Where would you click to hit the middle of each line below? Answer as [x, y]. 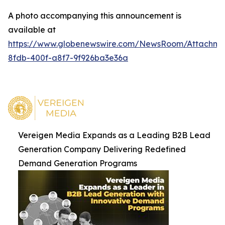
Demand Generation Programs [78, 163]
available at [32, 30]
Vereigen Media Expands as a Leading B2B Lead [114, 135]
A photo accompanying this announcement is [95, 16]
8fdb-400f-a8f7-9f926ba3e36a [68, 58]
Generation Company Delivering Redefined [102, 149]
